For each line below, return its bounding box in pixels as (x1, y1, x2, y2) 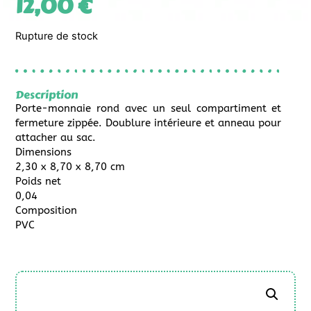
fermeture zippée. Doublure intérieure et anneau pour (15, 117, 282, 130)
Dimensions (15, 146, 72, 159)
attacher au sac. (15, 131, 96, 144)
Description (15, 86, 78, 104)
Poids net (15, 175, 62, 188)
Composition (15, 204, 78, 217)
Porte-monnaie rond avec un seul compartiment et (15, 102, 282, 115)
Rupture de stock (15, 29, 99, 42)
